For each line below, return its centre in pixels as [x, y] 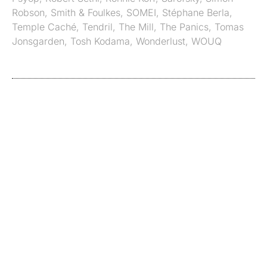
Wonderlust [161, 41]
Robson [28, 13]
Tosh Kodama [100, 41]
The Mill [136, 27]
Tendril [97, 27]
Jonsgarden [38, 41]
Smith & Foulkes [86, 13]
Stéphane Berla [196, 13]
